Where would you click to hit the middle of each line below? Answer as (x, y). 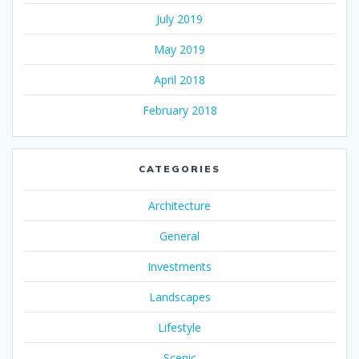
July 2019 (179, 19)
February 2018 (179, 111)
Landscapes (179, 297)
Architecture (179, 206)
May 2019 (179, 50)
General (179, 236)
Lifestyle (179, 328)
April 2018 (179, 80)
